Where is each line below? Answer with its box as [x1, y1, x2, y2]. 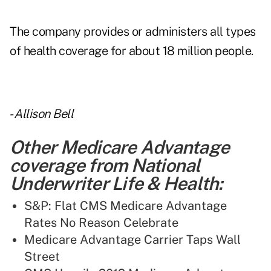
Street [24, 249, 60, 264]
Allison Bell [14, 106, 73, 122]
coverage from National [10, 154, 201, 177]
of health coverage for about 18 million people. [10, 44, 253, 59]
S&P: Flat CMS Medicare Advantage [24, 198, 227, 214]
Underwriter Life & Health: [10, 172, 223, 195]
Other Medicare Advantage [10, 136, 229, 158]
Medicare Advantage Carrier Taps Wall [24, 232, 241, 247]
